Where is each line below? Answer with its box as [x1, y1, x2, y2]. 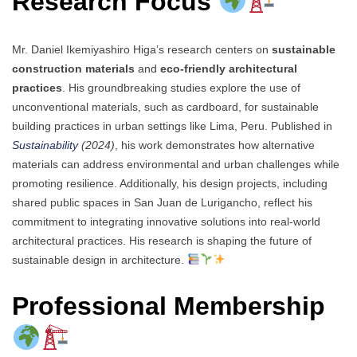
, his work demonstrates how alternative [115, 138, 315, 151]
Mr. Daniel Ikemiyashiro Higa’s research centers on [12, 42, 272, 56]
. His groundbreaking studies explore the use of [62, 80, 300, 94]
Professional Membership [12, 292, 325, 321]
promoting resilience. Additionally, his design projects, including [12, 176, 328, 190]
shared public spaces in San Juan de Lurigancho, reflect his [12, 195, 312, 209]
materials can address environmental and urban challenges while [12, 157, 339, 171]
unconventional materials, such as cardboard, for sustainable [12, 100, 319, 113]
